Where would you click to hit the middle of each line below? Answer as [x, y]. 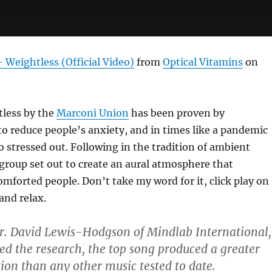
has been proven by [176, 113]
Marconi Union [92, 113]
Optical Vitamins [202, 62]
